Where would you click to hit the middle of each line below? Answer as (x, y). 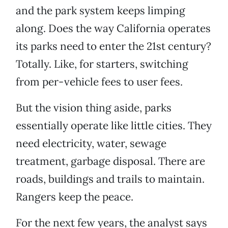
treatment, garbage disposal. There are (110, 161)
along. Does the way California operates (113, 28)
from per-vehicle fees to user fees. (99, 82)
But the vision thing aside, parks (94, 108)
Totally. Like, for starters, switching (102, 64)
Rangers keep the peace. (75, 197)
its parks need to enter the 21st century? (113, 46)
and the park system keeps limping (101, 11)
